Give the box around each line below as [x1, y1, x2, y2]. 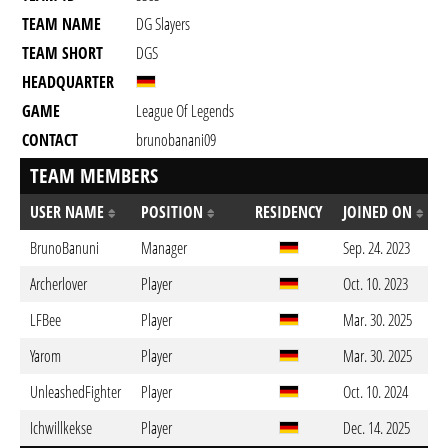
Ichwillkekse [30, 417, 92, 439]
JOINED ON [343, 201, 416, 223]
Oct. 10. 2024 [343, 381, 408, 403]
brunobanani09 [136, 129, 216, 151]
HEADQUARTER [22, 71, 114, 93]
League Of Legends [136, 100, 234, 122]
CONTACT [22, 129, 78, 151]
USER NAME [30, 201, 108, 223]
